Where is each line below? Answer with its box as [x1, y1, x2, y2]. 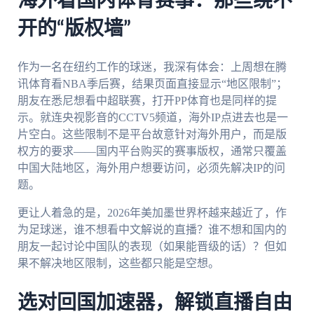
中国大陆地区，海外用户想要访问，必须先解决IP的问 [17, 161, 285, 174]
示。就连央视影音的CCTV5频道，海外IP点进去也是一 [17, 111, 288, 123]
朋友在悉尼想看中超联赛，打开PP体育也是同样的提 [17, 94, 277, 107]
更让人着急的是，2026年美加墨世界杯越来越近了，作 [17, 206, 287, 219]
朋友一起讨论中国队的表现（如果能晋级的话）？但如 [17, 240, 287, 252]
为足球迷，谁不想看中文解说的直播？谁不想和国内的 [17, 223, 287, 235]
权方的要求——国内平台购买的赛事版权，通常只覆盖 [17, 144, 287, 157]
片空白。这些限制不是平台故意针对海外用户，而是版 [17, 128, 287, 140]
